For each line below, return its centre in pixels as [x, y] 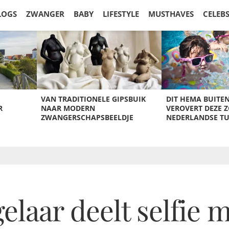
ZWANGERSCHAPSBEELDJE [87, 117]
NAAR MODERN [68, 108]
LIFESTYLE [121, 14]
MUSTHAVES [171, 14]
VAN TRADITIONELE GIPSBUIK [93, 99]
